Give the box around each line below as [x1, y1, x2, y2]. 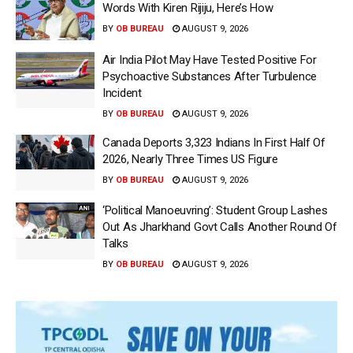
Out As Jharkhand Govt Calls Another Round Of [102, 220, 337, 235]
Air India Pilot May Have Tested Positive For [102, 52, 317, 67]
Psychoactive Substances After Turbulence [102, 69, 317, 84]
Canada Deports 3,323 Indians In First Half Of [102, 135, 325, 150]
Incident [102, 85, 142, 100]
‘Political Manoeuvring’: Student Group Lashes [102, 203, 328, 218]
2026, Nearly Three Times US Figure [102, 151, 278, 166]
